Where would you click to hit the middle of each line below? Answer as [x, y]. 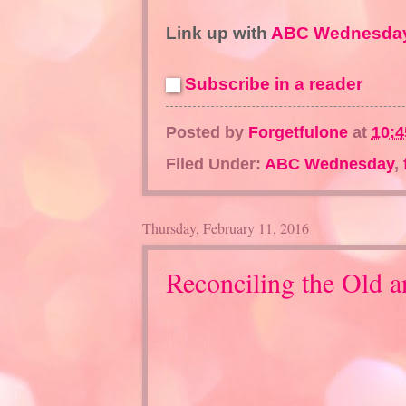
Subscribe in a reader [273, 84]
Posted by [207, 132]
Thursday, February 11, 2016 [225, 228]
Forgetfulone [298, 132]
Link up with [218, 34]
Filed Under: [215, 164]
